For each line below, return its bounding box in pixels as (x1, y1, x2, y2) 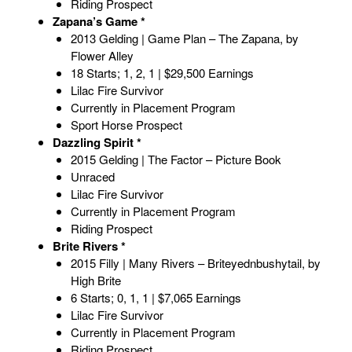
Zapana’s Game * (53, 13, 145, 31)
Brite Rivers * (53, 237, 126, 255)
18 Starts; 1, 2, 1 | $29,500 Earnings (70, 64, 254, 82)
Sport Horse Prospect (70, 116, 182, 134)
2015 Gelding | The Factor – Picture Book (70, 151, 281, 168)
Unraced (70, 168, 115, 185)
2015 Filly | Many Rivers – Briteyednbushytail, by (70, 255, 321, 272)
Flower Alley (70, 47, 134, 64)
